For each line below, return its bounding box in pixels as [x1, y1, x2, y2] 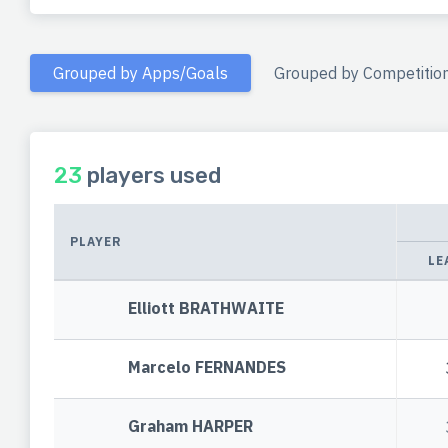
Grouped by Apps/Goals [53, 62, 228, 83]
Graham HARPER [128, 416, 254, 437]
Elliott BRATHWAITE [128, 298, 285, 319]
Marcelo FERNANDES [128, 357, 287, 378]
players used [82, 162, 221, 190]
